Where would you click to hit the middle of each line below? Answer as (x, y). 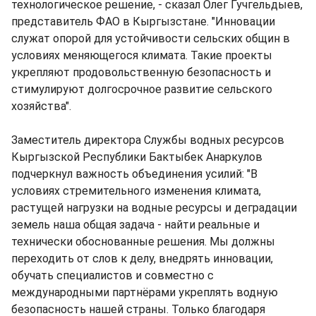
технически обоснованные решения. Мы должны (143, 242)
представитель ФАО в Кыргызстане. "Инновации (143, 22)
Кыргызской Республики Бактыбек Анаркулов (137, 157)
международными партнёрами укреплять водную (145, 292)
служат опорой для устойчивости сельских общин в (151, 38)
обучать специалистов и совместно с (113, 275)
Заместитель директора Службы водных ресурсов (148, 140)
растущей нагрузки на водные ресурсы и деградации (154, 208)
